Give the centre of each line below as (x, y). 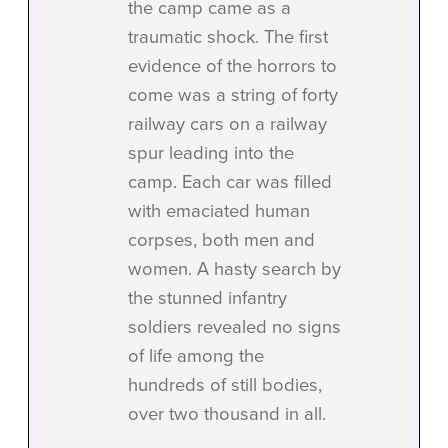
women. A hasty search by (234, 269)
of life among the (196, 356)
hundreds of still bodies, (225, 385)
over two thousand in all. (227, 414)
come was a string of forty (233, 95)
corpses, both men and (221, 240)
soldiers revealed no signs (234, 327)
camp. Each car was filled (230, 182)
